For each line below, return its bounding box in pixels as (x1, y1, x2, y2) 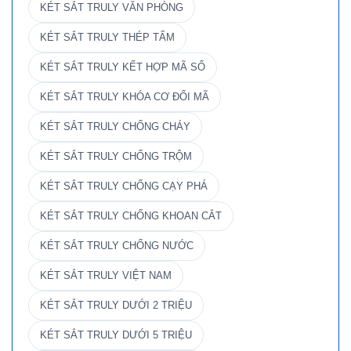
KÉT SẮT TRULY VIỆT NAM (40, 270, 172, 282)
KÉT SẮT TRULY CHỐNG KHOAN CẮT (40, 211, 222, 223)
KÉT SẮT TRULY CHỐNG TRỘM (40, 151, 192, 163)
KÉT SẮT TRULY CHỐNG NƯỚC (40, 241, 194, 252)
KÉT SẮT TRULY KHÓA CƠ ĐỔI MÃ (40, 92, 209, 103)
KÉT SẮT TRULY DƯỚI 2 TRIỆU (40, 300, 192, 312)
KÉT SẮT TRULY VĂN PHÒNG (40, 2, 183, 14)
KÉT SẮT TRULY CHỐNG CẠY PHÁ (40, 181, 208, 193)
